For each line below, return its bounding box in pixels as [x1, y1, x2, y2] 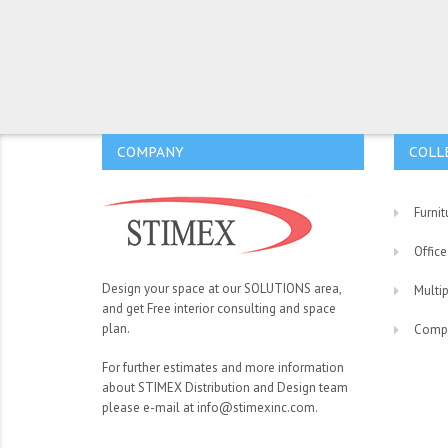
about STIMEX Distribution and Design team [101, 379, 348, 397]
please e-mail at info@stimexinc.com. [101, 399, 318, 417]
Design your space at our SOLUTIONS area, [101, 279, 341, 297]
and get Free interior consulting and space [101, 299, 336, 317]
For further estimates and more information [101, 359, 344, 377]
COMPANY [116, 143, 184, 162]
